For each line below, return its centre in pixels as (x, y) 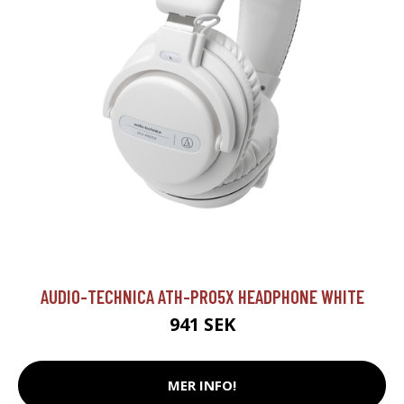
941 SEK (202, 324)
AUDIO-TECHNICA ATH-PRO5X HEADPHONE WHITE (202, 296)
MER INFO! (202, 386)
